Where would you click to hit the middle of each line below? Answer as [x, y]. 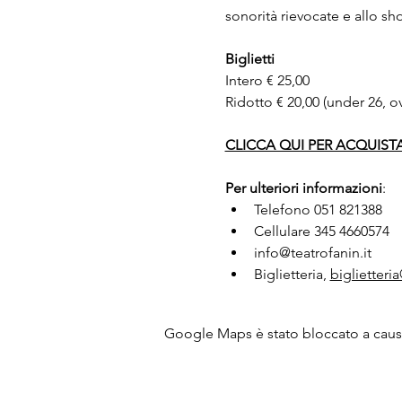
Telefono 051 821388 [319, 210]
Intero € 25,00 [267, 80]
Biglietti [249, 59]
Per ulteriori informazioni [303, 188]
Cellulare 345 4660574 [321, 231]
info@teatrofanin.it [312, 253]
